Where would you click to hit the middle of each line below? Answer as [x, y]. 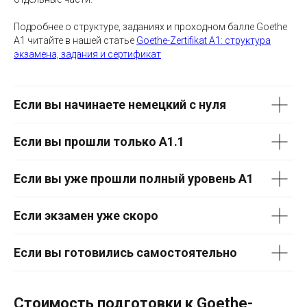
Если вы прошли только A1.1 [99, 142]
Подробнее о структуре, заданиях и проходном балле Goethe [150, 27]
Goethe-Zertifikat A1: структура [204, 41]
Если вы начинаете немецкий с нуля [120, 105]
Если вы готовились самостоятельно [125, 253]
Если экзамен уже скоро [86, 216]
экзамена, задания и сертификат [87, 54]
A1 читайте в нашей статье [75, 41]
